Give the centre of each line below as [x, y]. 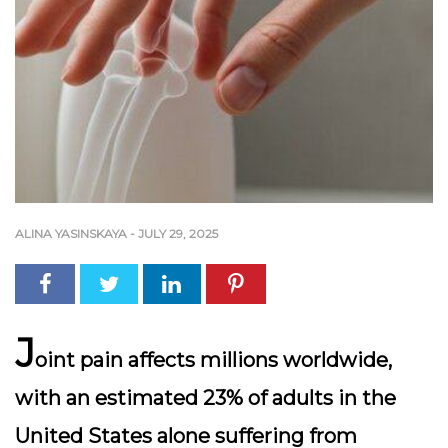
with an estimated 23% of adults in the [205, 398]
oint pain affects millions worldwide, [213, 360]
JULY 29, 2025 [178, 233]
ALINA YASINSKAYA [71, 233]
